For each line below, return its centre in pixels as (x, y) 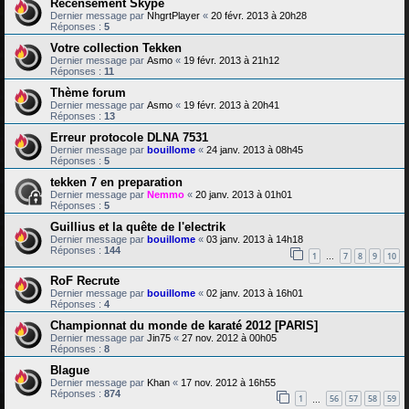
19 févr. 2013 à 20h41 (231, 105)
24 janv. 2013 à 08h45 (255, 149)
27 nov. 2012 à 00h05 (229, 337)
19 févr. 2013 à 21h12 (231, 60)
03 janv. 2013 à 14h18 (255, 239)
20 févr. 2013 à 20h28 (259, 15)
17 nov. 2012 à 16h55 (228, 382)
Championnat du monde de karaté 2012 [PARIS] (184, 325)
